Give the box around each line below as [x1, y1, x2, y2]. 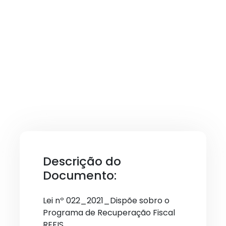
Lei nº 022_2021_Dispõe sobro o [43, 195, 169, 206]
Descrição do [43, 153, 121, 169]
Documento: [43, 167, 117, 184]
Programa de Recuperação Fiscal [43, 207, 175, 218]
